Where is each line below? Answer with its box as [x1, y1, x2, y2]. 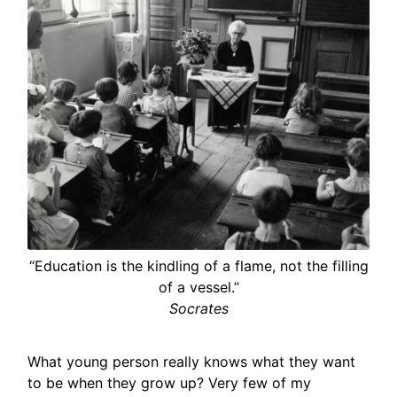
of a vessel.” [158, 277, 239, 296]
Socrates [168, 299, 229, 317]
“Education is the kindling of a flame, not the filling [28, 256, 369, 275]
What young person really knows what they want [27, 352, 356, 370]
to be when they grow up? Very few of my [27, 373, 312, 392]
